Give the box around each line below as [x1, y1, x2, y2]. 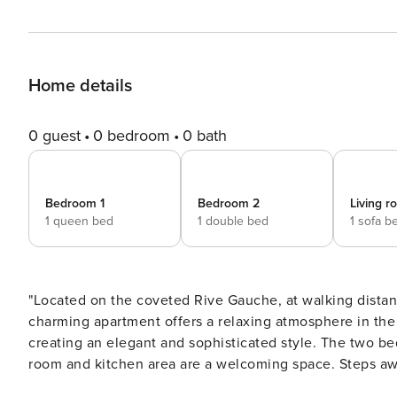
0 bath [183, 126, 227, 145]
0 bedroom [93, 126, 170, 145]
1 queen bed [45, 214, 113, 229]
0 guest [28, 126, 81, 145]
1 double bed [198, 214, 269, 229]
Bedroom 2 [198, 196, 260, 211]
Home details [28, 75, 132, 97]
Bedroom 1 [45, 196, 105, 211]
